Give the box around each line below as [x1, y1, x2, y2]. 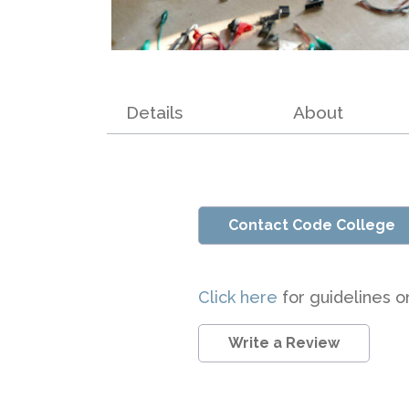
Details [125, 102, 183, 122]
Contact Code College [228, 216, 395, 235]
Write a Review [228, 334, 340, 352]
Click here [198, 288, 282, 308]
